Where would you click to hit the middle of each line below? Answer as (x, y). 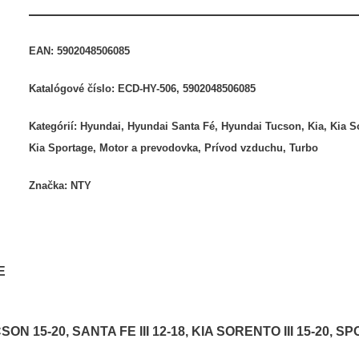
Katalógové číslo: (74, 88)
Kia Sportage (61, 147)
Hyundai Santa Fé (171, 126)
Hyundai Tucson (262, 126)
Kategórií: (55, 126)
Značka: (50, 185)
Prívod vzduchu (244, 147)
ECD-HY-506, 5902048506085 (187, 88)
